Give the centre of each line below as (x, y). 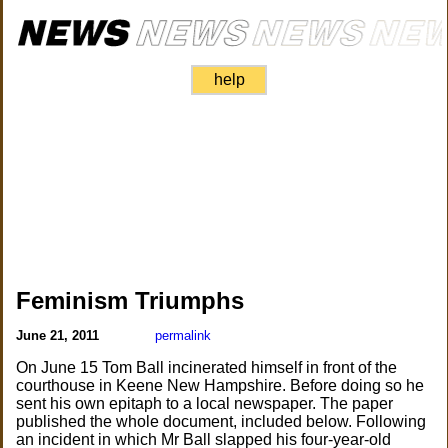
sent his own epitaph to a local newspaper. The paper (205, 403)
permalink (183, 335)
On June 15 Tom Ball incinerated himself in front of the (207, 367)
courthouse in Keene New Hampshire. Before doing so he (220, 385)
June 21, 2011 (60, 335)
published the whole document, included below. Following (221, 421)
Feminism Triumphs (130, 300)
